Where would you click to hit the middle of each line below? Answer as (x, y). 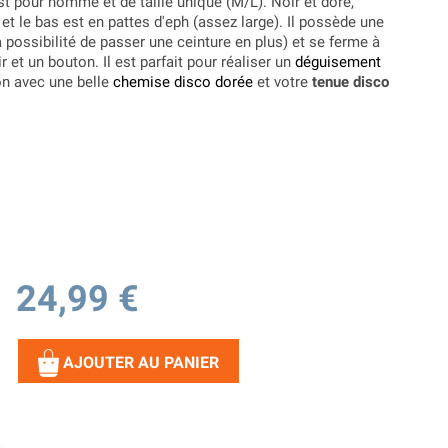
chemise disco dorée (183, 82)
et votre (282, 82)
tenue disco (350, 82)
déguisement (338, 62)
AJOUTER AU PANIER (141, 362)
